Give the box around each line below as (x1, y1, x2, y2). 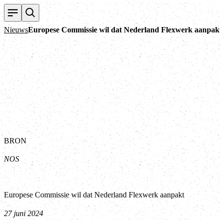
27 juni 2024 (4, 209, 43, 218)
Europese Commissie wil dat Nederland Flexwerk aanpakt (4, 190, 184, 199)
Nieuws (4, 26, 28, 34)
